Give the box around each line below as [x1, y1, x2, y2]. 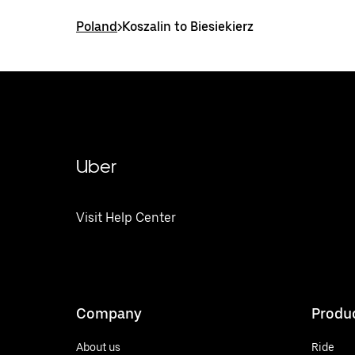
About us [76, 340, 120, 353]
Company [76, 304, 142, 322]
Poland [76, 19, 117, 34]
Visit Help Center [76, 210, 176, 225]
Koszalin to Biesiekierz [122, 19, 254, 34]
